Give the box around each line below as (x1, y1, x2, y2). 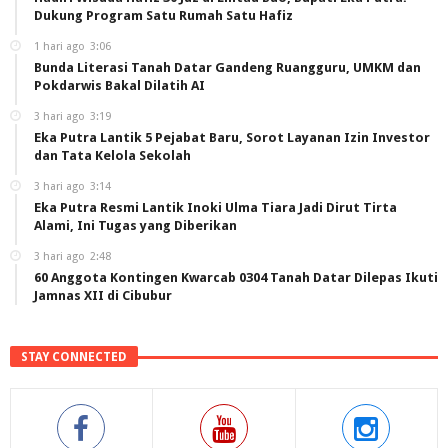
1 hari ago (34, 39, 85, 53)
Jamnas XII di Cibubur (34, 287, 172, 303)
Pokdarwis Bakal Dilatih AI (34, 77, 205, 93)
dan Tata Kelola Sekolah (34, 147, 191, 163)
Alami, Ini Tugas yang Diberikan (34, 217, 237, 233)
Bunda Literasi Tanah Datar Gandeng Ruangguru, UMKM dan (34, 59, 421, 75)
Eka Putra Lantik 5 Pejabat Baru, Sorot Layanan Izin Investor (34, 129, 430, 145)
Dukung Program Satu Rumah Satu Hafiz (34, 7, 293, 23)
